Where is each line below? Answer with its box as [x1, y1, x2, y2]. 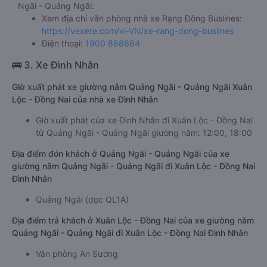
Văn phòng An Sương [36, 249, 118, 259]
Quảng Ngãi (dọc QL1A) [36, 194, 129, 204]
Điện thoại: [42, 38, 85, 48]
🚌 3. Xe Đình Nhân [12, 59, 99, 71]
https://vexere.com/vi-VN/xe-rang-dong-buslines [42, 26, 234, 36]
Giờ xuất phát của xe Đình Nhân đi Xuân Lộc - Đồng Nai [36, 115, 253, 125]
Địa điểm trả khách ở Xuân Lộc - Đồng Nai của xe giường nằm [12, 215, 254, 225]
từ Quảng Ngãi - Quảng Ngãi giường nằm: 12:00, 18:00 [36, 128, 252, 138]
